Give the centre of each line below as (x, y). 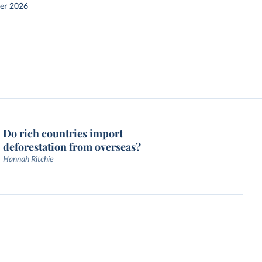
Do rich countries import (63, 133)
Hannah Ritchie (29, 160)
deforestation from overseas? (72, 147)
